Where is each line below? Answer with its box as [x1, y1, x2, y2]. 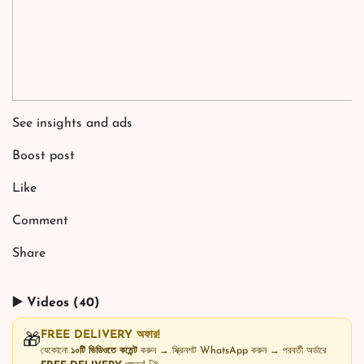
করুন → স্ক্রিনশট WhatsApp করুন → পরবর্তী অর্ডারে [137, 345, 327, 356]
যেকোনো [41, 345, 71, 356]
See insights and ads [12, 116, 132, 130]
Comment [12, 214, 68, 227]
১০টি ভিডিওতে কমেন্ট [71, 345, 137, 356]
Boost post [12, 149, 75, 162]
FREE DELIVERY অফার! [41, 328, 160, 341]
